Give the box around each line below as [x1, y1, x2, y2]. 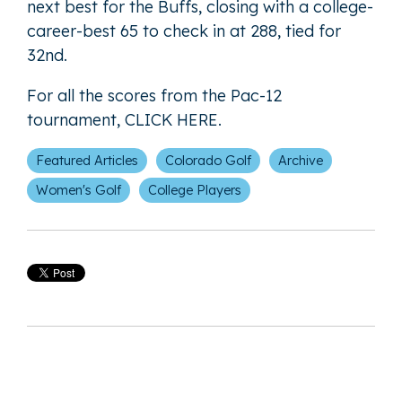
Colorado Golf [165, 153, 251, 170]
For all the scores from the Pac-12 [27, 85, 282, 107]
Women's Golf [36, 182, 121, 199]
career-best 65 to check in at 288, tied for [27, 21, 341, 42]
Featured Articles [36, 153, 138, 170]
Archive [278, 153, 323, 170]
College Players [148, 182, 241, 199]
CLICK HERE [125, 109, 218, 131]
